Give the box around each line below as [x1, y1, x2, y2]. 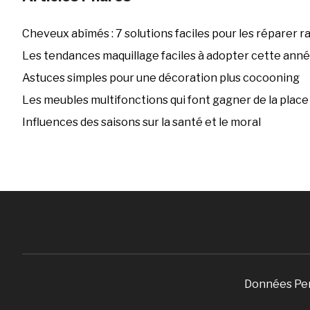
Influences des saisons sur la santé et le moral [21, 115, 261, 129]
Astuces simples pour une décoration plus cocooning [21, 71, 300, 84]
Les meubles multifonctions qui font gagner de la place [21, 93, 309, 107]
